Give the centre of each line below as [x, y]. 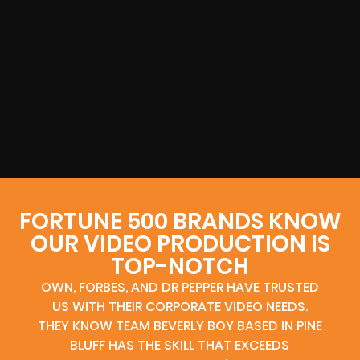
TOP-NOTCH [180, 266]
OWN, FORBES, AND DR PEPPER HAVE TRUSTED [180, 287]
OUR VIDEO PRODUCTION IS [180, 243]
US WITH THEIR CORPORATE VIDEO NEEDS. [180, 306]
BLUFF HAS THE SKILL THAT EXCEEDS [180, 345]
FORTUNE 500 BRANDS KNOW [180, 221]
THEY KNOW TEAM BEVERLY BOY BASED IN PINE [180, 325]
